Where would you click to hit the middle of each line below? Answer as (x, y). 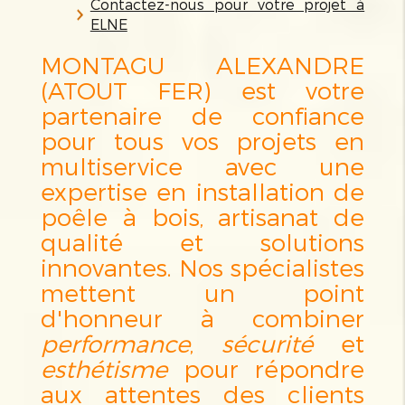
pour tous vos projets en (202, 140)
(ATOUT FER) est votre (202, 89)
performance (115, 343)
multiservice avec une (202, 165)
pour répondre (266, 368)
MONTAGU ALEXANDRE (202, 64)
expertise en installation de (202, 191)
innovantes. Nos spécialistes (202, 267)
